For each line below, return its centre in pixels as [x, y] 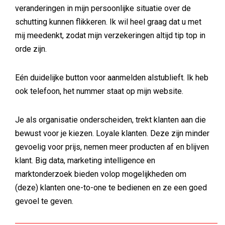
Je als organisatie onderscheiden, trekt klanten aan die [110, 120]
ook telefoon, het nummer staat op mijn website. [99, 91]
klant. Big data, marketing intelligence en [85, 160]
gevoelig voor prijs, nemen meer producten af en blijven [112, 147]
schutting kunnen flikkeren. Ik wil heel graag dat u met [108, 22]
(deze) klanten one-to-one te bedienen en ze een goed [111, 188]
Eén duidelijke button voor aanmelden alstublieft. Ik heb [112, 78]
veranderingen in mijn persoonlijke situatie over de [103, 8]
